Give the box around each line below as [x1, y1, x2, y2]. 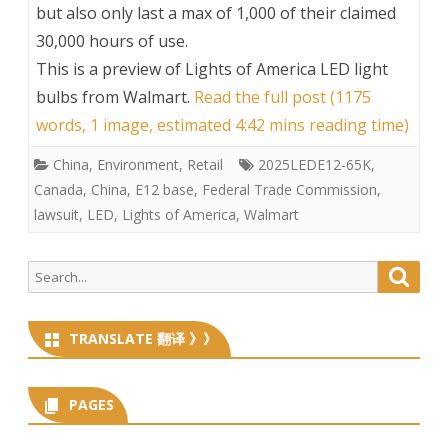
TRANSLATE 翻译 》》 [69, 328, 217, 348]
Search [27, 262, 70, 281]
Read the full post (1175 [194, 85, 371, 108]
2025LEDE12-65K [258, 154, 371, 174]
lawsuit [34, 204, 79, 224]
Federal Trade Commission [202, 179, 377, 199]
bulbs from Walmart [36, 85, 187, 108]
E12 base [135, 179, 194, 199]
